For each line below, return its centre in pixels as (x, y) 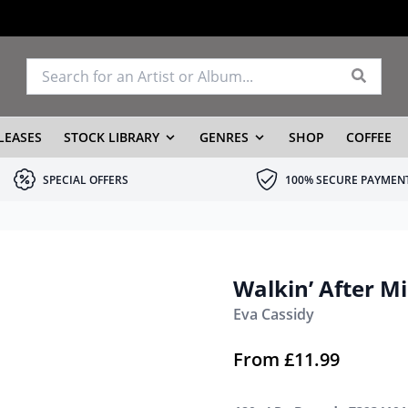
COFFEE (368, 137)
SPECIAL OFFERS (86, 180)
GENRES (224, 137)
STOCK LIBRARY (111, 137)
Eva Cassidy (274, 314)
